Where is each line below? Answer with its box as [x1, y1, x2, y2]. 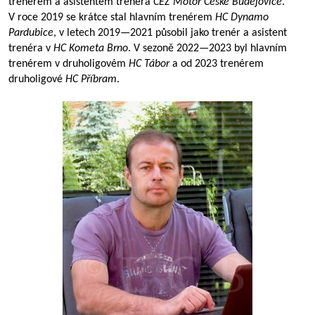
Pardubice [8, 27, 53, 39]
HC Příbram [65, 74, 117, 85]
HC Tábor [129, 58, 169, 70]
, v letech [53, 27, 98, 39]
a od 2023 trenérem [169, 58, 264, 70]
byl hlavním [231, 43, 287, 54]
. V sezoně [128, 43, 176, 54]
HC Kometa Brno [53, 43, 128, 54]
